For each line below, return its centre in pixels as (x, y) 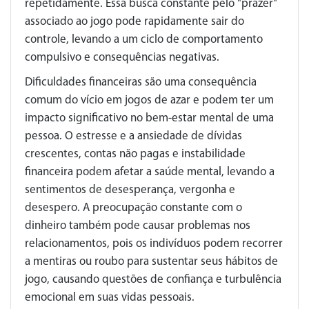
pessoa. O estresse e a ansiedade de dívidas (133, 136)
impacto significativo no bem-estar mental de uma (149, 118)
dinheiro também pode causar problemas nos (138, 226)
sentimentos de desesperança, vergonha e (130, 190)
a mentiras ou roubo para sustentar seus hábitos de (151, 261)
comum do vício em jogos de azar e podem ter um (149, 100)
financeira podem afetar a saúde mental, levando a (150, 172)
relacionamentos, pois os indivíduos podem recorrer (154, 243)
